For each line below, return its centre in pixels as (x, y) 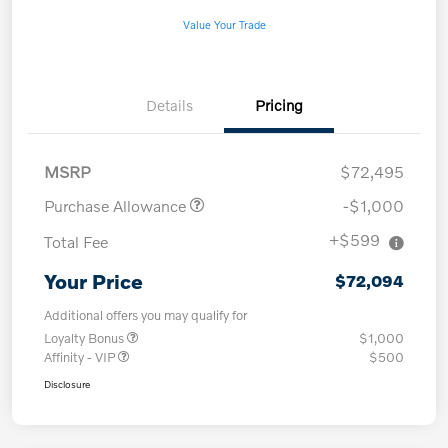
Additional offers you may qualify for (145, 315)
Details (169, 105)
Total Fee (76, 242)
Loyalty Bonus (85, 338)
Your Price (93, 281)
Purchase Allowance (117, 206)
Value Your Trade (224, 24)
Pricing (279, 105)
